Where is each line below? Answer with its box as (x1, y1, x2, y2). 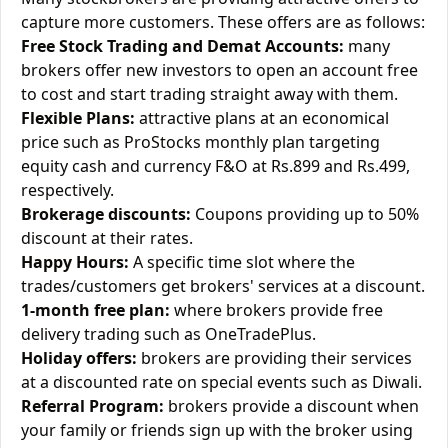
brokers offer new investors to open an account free (21, 59, 418, 81)
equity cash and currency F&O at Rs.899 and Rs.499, (21, 155, 410, 177)
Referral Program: (21, 395, 164, 417)
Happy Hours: (21, 251, 129, 273)
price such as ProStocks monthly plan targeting (21, 131, 380, 153)
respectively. (21, 179, 114, 201)
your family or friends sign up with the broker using (21, 419, 413, 441)
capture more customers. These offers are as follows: (21, 11, 425, 33)
